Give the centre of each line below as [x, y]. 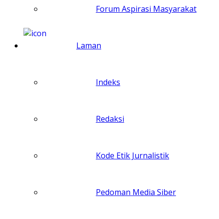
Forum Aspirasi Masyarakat [146, 9]
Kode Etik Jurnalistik [132, 155]
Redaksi [110, 119]
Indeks [108, 82]
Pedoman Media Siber [136, 192]
